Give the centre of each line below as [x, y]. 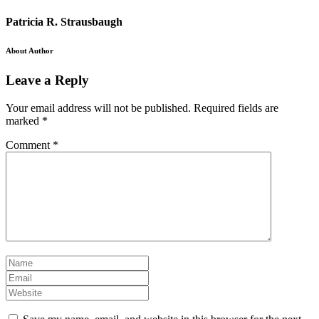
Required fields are [236, 108]
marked [24, 120]
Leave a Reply [47, 80]
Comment [29, 145]
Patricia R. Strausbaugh [64, 22]
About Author [30, 51]
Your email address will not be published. [98, 108]
